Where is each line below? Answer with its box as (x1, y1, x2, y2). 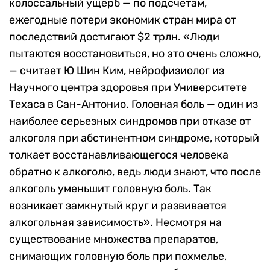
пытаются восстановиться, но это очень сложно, (9, 47, 261, 61)
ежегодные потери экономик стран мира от (9, 13, 236, 27)
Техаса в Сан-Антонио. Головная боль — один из (9, 98, 258, 111)
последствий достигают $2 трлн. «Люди (9, 30, 219, 44)
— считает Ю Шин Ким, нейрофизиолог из (9, 64, 224, 78)
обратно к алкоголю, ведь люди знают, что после (9, 165, 261, 179)
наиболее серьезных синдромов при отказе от (9, 115, 251, 128)
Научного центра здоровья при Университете (9, 81, 247, 95)
